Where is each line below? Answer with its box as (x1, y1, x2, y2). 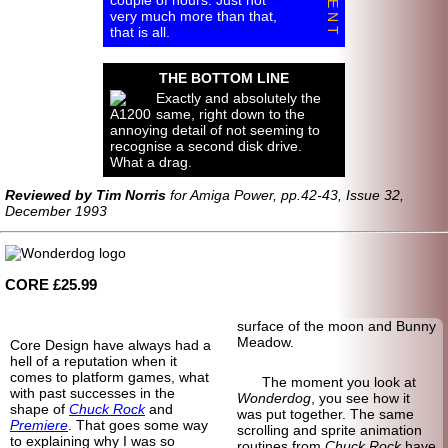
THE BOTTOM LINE (159, 69, 289, 86)
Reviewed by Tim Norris (5, 186, 166, 203)
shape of (10, 400, 69, 417)
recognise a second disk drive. (110, 137, 302, 154)
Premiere (10, 416, 68, 433)
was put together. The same (236, 405, 414, 422)
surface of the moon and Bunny (236, 317, 436, 334)
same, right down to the (156, 105, 305, 122)
